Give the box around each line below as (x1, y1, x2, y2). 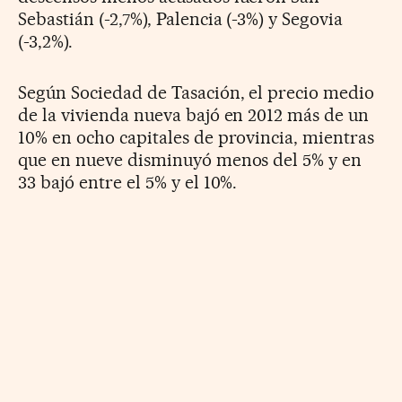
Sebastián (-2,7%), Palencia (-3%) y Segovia (18, 7, 344, 30)
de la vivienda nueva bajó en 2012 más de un (18, 103, 370, 126)
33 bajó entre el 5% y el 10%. (18, 170, 238, 193)
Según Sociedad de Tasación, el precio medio (18, 81, 375, 103)
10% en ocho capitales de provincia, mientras (18, 126, 375, 148)
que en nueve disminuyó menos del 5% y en (18, 148, 363, 170)
